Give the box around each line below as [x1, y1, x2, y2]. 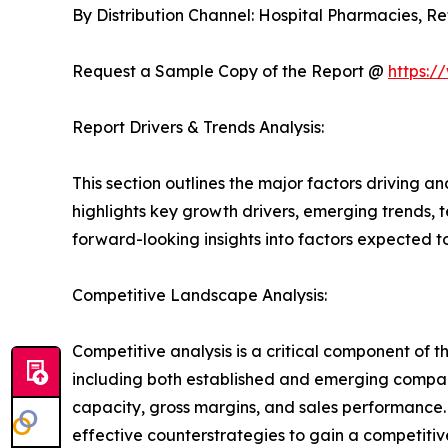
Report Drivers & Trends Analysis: [72, 117, 324, 138]
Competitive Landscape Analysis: [72, 285, 327, 306]
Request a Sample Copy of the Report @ [72, 61, 388, 82]
